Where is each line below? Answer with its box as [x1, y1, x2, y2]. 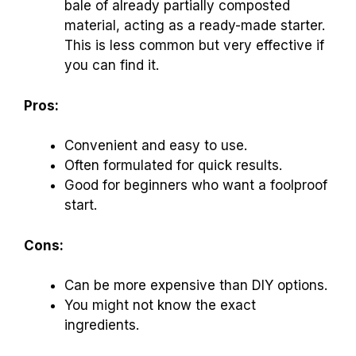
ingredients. [64, 317, 139, 334]
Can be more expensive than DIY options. [64, 277, 327, 294]
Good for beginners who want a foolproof [64, 177, 327, 194]
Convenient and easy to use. [64, 137, 247, 154]
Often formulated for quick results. [64, 157, 282, 174]
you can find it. [64, 57, 159, 74]
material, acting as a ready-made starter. [64, 17, 325, 34]
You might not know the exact [64, 297, 256, 314]
